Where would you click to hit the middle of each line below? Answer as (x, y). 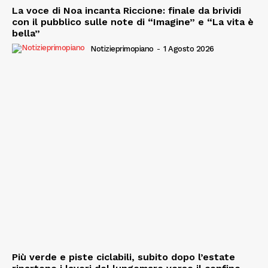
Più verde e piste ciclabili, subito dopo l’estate (124, 257)
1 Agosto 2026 (189, 48)
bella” (26, 33)
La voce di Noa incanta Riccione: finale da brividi (127, 10)
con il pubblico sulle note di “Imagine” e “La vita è (133, 22)
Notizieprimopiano (122, 48)
